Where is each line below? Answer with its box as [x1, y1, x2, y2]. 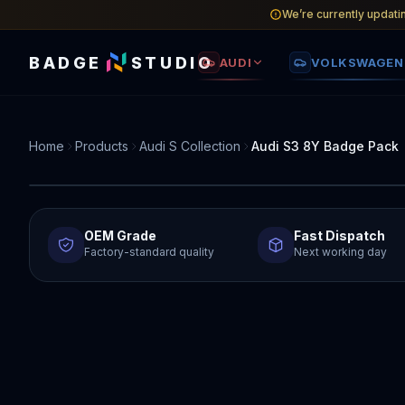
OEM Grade [84, 228, 156, 243]
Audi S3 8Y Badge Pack [251, 138, 399, 154]
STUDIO [130, 52, 214, 72]
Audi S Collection [139, 138, 240, 154]
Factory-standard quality [84, 245, 214, 259]
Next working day [294, 245, 388, 259]
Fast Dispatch [294, 228, 386, 243]
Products [75, 138, 128, 154]
